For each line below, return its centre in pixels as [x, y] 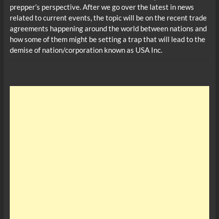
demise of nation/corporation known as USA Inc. [86, 50]
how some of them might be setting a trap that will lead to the [107, 39]
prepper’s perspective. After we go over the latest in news [102, 7]
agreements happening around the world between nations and [108, 28]
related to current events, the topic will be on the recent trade [108, 17]
